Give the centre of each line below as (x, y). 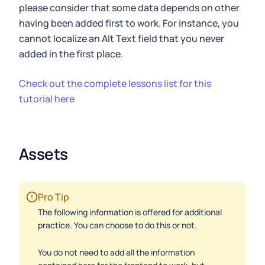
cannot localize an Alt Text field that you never (122, 38)
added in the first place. (71, 54)
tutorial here (47, 99)
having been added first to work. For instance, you (129, 23)
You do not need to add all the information (116, 252)
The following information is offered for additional (130, 212)
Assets (43, 154)
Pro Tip (54, 197)
